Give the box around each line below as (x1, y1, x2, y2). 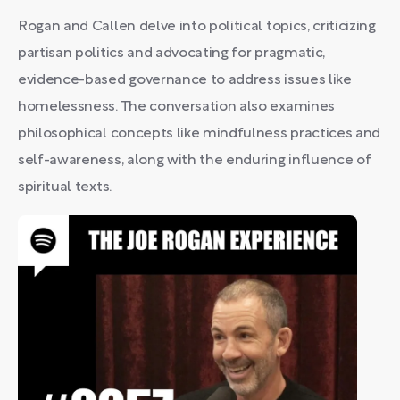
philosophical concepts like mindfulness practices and (18, 128, 381, 140)
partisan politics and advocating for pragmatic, (18, 47, 325, 60)
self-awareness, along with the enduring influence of (18, 154, 371, 167)
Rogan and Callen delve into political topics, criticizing (18, 21, 376, 33)
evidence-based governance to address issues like (18, 74, 352, 87)
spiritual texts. (18, 181, 112, 194)
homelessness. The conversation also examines (18, 101, 335, 113)
